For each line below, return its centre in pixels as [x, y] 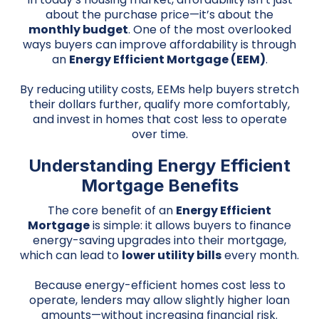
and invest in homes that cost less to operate [159, 119]
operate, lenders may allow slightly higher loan [159, 300]
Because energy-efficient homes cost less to [159, 285]
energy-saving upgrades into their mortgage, [159, 240]
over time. [159, 134]
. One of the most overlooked [209, 30]
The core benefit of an [112, 210]
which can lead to [71, 255]
